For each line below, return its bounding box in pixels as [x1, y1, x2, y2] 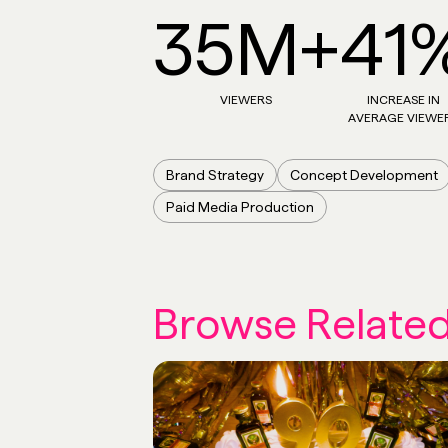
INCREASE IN [366, 93, 440, 107]
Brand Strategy [166, 167, 265, 184]
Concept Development [290, 167, 439, 184]
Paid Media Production [166, 199, 315, 216]
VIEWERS [220, 93, 273, 107]
